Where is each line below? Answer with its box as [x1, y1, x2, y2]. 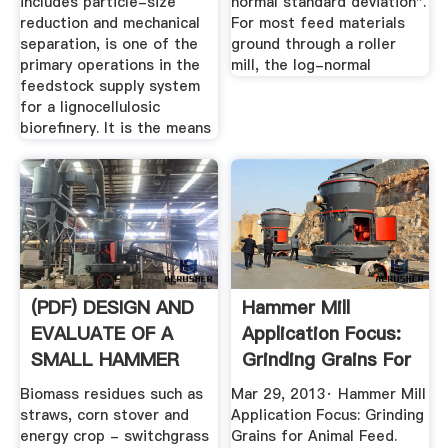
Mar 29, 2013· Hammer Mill [231, 384, 427, 405]
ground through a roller [231, 34, 397, 55]
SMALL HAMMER [30, 346, 179, 372]
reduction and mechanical [19, 13, 200, 34]
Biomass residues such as [19, 384, 203, 405]
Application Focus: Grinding [231, 405, 425, 426]
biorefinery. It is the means [19, 118, 211, 139]
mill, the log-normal [231, 55, 372, 76]
